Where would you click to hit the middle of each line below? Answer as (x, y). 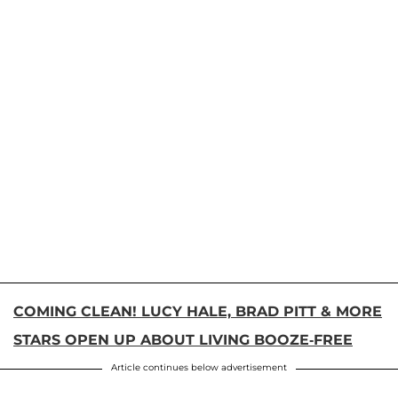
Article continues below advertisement (199, 367)
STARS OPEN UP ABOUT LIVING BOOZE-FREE (183, 339)
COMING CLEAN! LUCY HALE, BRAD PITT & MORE (198, 311)
